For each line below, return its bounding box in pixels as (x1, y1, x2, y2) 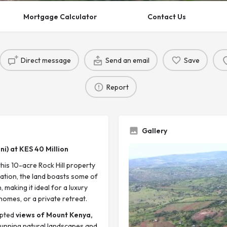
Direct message (20, 55, 71, 65)
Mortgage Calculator (23, 12, 97, 21)
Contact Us (147, 12, 186, 21)
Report (106, 82, 129, 92)
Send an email (105, 55, 149, 65)
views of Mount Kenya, (14, 210, 93, 219)
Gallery (142, 126, 167, 135)
